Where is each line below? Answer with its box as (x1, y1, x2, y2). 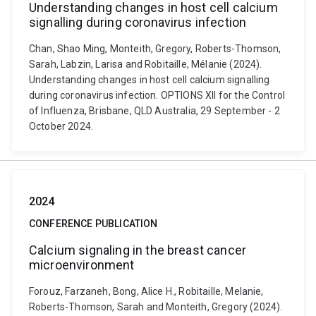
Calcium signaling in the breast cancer (29, 243, 247, 257)
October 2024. (29, 121, 94, 132)
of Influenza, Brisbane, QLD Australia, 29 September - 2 (29, 105, 280, 116)
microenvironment (29, 257, 135, 272)
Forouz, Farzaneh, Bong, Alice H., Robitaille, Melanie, (29, 286, 264, 297)
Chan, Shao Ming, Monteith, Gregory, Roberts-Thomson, (29, 43, 281, 54)
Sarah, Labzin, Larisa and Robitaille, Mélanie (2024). (29, 59, 262, 70)
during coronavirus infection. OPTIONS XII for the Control (29, 90, 286, 101)
